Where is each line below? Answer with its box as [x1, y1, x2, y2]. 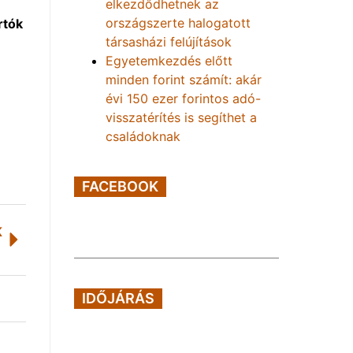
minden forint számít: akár [106, 72, 262, 87]
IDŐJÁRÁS [82, 290, 154, 307]
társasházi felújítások [106, 34, 232, 50]
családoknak [106, 128, 180, 144]
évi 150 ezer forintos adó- [106, 91, 261, 106]
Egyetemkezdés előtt [106, 53, 232, 69]
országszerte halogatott [106, 15, 251, 31]
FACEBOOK [82, 178, 158, 195]
